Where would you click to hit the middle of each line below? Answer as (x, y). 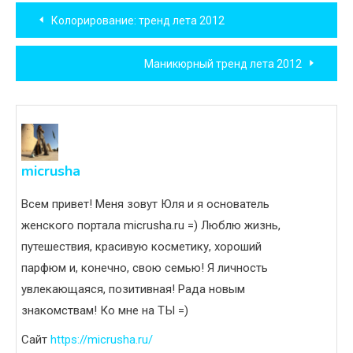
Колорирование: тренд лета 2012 (138, 20)
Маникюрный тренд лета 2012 (223, 63)
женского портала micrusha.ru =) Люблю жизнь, (151, 225)
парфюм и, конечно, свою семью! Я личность (145, 268)
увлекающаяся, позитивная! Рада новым (133, 289)
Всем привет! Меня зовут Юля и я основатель (145, 204)
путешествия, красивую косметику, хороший (141, 246)
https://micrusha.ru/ (102, 339)
